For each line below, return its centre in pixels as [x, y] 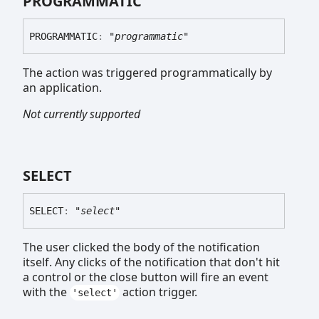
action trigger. [158, 292]
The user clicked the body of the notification [141, 247]
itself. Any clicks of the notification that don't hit [151, 262]
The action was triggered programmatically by [147, 72]
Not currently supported [82, 114]
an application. [62, 87]
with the [46, 292]
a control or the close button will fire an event [146, 277]
